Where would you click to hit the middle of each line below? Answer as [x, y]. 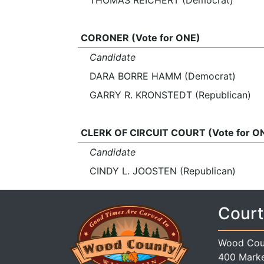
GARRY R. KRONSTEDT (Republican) [170, 95]
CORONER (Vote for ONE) [140, 38]
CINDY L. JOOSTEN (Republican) [163, 171]
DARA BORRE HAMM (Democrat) [163, 76]
